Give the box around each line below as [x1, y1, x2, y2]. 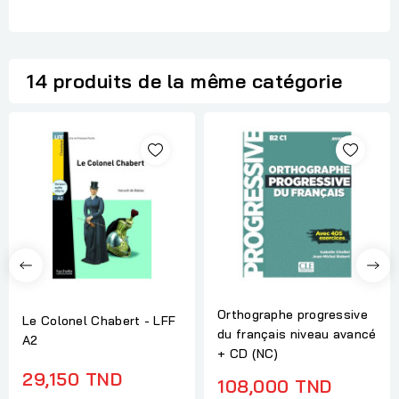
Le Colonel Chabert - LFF [22, 313, 176, 330]
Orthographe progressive [217, 305, 368, 322]
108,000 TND [217, 374, 332, 397]
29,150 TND [22, 368, 122, 391]
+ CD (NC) [217, 345, 279, 362]
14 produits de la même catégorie [27, 69, 342, 94]
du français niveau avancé [217, 325, 377, 342]
